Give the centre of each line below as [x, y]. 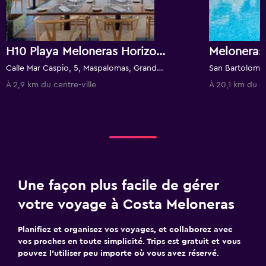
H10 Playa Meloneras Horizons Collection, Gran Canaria [161, 52]
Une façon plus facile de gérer [118, 186]
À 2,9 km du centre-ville [51, 85]
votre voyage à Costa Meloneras [126, 205]
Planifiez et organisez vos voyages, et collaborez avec [125, 230]
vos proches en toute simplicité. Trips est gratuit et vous [129, 242]
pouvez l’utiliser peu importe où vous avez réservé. [118, 254]
